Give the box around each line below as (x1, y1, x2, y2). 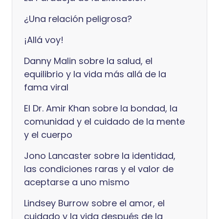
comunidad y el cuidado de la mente (24, 115, 185, 128)
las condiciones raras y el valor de (24, 163, 174, 175)
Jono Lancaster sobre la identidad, (24, 150, 175, 162)
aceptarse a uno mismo (24, 176, 130, 188)
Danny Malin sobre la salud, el (24, 55, 153, 67)
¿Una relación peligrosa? (24, 13, 132, 25)
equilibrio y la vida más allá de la (24, 68, 166, 80)
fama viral (24, 81, 68, 93)
